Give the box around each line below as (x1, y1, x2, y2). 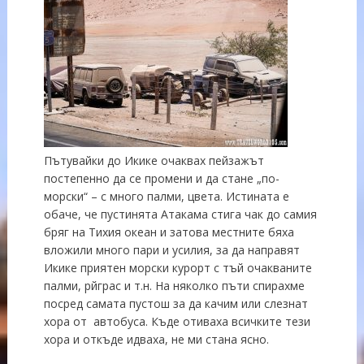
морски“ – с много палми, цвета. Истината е (43, 188, 289, 204)
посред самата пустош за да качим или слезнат (43, 295, 308, 311)
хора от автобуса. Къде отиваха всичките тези (43, 313, 310, 329)
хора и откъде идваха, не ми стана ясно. (43, 331, 269, 347)
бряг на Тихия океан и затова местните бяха (43, 223, 294, 240)
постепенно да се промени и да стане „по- (43, 170, 279, 186)
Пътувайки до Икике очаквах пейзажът (43, 152, 264, 168)
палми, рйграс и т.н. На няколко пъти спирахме (43, 277, 305, 293)
